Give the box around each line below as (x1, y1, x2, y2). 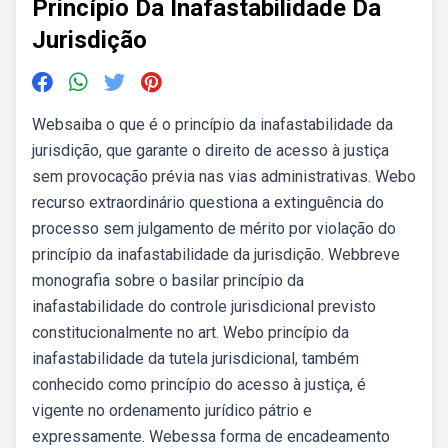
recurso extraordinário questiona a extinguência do (32, 193, 384, 212)
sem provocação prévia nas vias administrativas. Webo (32, 167, 416, 186)
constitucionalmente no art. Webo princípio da (32, 323, 349, 342)
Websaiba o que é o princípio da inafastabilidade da (32, 115, 393, 134)
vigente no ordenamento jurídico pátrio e (32, 401, 312, 420)
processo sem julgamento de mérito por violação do (32, 219, 396, 238)
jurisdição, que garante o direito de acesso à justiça (32, 141, 389, 160)
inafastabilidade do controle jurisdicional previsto (32, 297, 376, 316)
